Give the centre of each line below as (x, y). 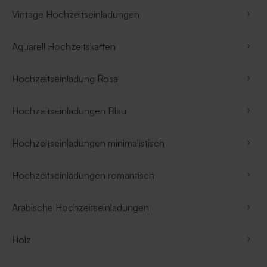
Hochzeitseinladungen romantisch (83, 175)
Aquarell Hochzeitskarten (64, 46)
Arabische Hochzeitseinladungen (80, 207)
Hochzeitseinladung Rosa (65, 78)
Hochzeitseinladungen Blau (69, 111)
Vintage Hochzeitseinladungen (76, 14)
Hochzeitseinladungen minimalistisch (88, 143)
